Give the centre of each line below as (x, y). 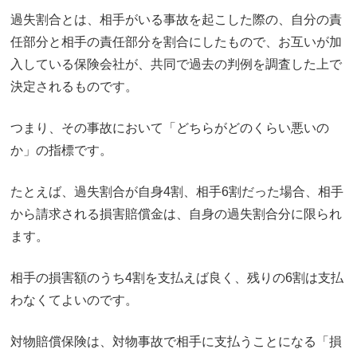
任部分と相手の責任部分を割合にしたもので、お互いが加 (176, 41)
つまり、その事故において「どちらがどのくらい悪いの (170, 127)
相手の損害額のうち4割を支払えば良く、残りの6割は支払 (177, 277)
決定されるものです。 (74, 86)
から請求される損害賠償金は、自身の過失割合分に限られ (176, 214)
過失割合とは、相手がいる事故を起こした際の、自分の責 (176, 19)
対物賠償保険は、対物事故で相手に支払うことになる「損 (176, 341)
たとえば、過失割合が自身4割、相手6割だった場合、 (164, 191)
